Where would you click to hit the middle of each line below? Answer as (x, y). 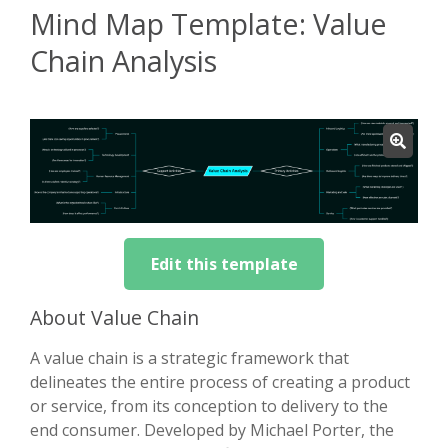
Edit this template (224, 263)
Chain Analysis (123, 61)
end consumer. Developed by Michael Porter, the (212, 429)
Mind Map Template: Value (208, 24)
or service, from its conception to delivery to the (209, 405)
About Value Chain (114, 317)
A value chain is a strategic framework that (189, 357)
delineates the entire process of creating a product (220, 381)
